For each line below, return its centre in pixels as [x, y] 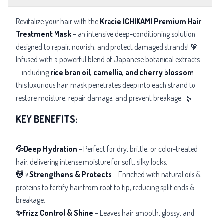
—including [33, 72]
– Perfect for [96, 149]
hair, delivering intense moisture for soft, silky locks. [92, 161]
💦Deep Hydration [46, 149]
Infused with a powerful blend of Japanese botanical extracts [108, 59]
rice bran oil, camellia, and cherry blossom [122, 72]
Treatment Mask [43, 34]
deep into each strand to [159, 85]
